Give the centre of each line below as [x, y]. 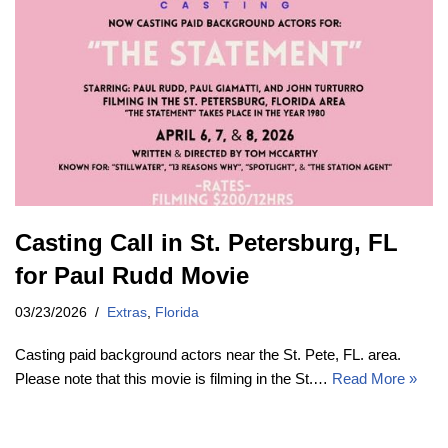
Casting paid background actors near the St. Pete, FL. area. [208, 354]
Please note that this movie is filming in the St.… [173, 378]
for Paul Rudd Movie [132, 275]
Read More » [374, 378]
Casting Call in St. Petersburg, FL [206, 242]
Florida [177, 312]
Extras [127, 312]
